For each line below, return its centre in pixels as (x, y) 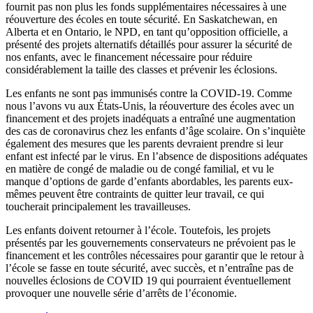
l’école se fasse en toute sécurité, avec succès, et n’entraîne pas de (150, 268)
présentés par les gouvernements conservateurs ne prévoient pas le (151, 242)
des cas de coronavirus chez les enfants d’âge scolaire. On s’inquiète (155, 131)
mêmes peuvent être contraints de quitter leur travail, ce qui (135, 194)
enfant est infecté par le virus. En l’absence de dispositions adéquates (156, 156)
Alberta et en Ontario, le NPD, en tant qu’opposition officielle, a (147, 31)
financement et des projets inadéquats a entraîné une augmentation (151, 118)
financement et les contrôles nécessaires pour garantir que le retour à (155, 255)
